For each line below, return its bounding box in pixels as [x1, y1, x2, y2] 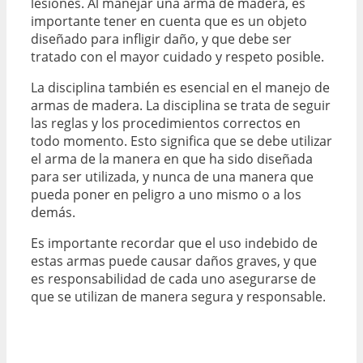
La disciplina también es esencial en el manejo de [31, 79, 330, 97]
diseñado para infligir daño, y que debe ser [31, 30, 292, 49]
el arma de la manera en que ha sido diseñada [31, 150, 313, 169]
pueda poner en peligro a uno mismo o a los [31, 186, 301, 204]
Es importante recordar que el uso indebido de [31, 234, 318, 253]
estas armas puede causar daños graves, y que [31, 252, 317, 271]
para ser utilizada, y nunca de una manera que [31, 168, 314, 186]
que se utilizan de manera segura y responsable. [31, 288, 326, 306]
